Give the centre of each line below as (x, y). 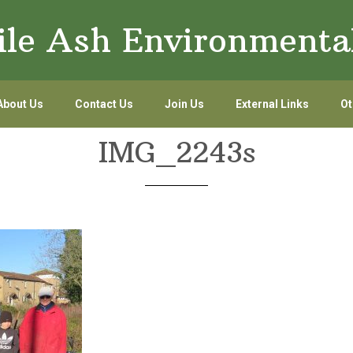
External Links (272, 104)
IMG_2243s (176, 152)
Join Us (184, 104)
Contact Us (104, 104)
